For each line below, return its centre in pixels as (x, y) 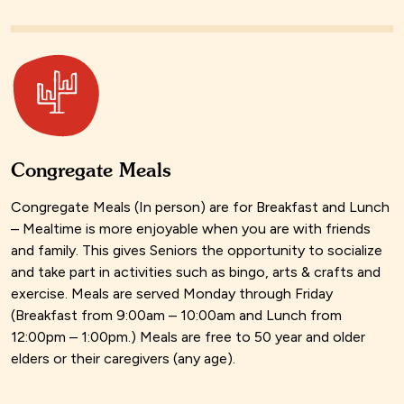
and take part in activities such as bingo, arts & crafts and (196, 272)
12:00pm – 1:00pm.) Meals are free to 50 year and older (188, 337)
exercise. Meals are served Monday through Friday (172, 294)
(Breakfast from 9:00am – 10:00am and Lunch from (176, 316)
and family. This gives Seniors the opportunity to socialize (197, 251)
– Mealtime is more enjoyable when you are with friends (191, 229)
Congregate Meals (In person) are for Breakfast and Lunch (200, 207)
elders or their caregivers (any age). (123, 359)
